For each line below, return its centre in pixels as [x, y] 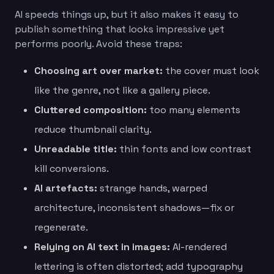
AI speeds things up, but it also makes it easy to [127, 14]
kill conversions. [72, 168]
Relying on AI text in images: [102, 246]
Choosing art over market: [98, 70]
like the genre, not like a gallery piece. [122, 90]
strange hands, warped [152, 188]
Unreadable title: [76, 149]
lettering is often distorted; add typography [139, 266]
